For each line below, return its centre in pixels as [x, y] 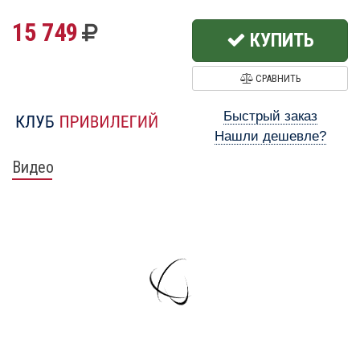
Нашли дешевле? [270, 136]
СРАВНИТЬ [276, 78]
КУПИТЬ [280, 40]
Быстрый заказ [270, 116]
